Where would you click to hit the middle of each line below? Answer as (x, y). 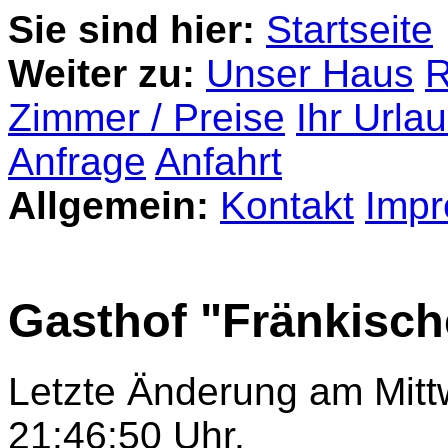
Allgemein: (108, 205)
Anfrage (77, 161)
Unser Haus (310, 73)
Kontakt (287, 205)
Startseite (349, 29)
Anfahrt (218, 161)
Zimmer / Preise (146, 117)
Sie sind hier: (131, 29)
